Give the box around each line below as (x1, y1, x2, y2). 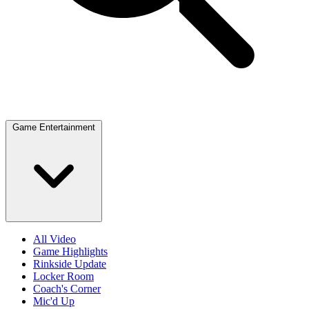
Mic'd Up (33, 295, 74, 307)
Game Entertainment (12, 122, 95, 132)
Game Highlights (33, 246, 108, 257)
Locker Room (33, 270, 94, 282)
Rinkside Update (33, 258, 106, 270)
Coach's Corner (33, 283, 101, 295)
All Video (33, 233, 76, 245)
